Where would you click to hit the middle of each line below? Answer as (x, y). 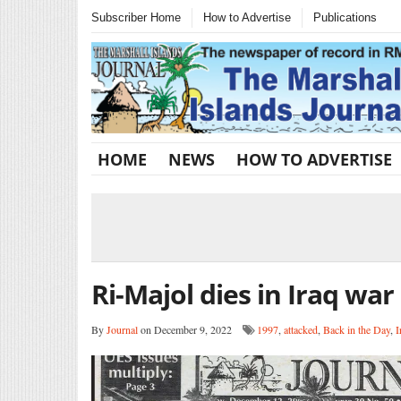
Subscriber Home (136, 17)
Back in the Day (357, 329)
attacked (301, 329)
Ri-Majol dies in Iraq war (243, 294)
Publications (345, 17)
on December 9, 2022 (185, 329)
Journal (122, 329)
